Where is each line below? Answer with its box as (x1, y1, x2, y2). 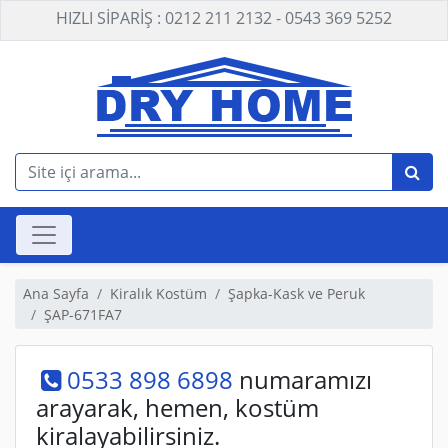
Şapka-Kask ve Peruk (228, 284, 365, 303)
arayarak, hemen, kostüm (36, 391, 319, 424)
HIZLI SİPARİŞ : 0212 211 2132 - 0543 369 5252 (56, 7, 392, 29)
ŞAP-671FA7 (44, 305, 122, 324)
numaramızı (238, 363, 372, 396)
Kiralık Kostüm (110, 284, 207, 303)
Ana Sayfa (23, 284, 89, 303)
